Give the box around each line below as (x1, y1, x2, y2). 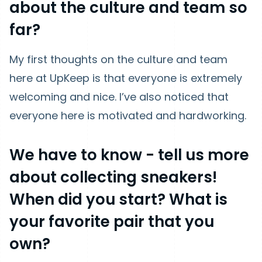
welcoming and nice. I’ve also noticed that (9, 89, 229, 104)
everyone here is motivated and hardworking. (9, 108, 246, 123)
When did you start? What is (9, 189, 227, 210)
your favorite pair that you (9, 211, 214, 232)
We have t (9, 144, 87, 166)
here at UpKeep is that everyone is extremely (9, 71, 242, 85)
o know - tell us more (87, 144, 249, 166)
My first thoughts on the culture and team (9, 52, 227, 67)
